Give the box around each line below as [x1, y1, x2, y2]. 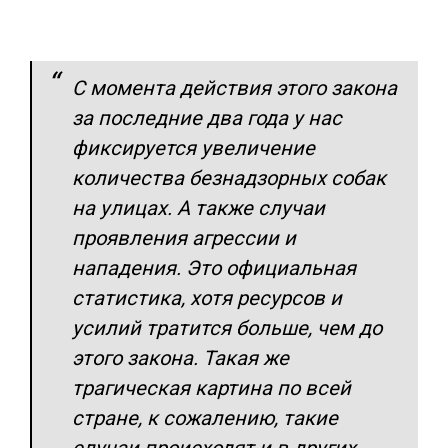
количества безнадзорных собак [72, 165, 386, 190]
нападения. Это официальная [72, 255, 356, 280]
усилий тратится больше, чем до [72, 315, 382, 340]
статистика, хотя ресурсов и [72, 285, 342, 310]
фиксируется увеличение [72, 135, 315, 160]
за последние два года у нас [72, 105, 342, 130]
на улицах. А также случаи [72, 195, 325, 220]
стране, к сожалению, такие [72, 405, 338, 430]
